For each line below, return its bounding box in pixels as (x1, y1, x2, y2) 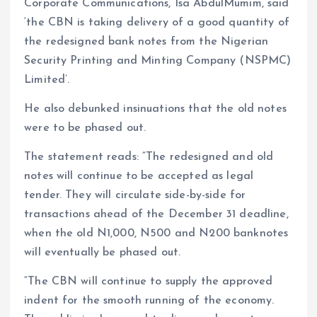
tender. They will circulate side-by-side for (24, 190, 246, 202)
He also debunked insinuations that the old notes (24, 103, 287, 115)
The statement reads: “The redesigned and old (24, 151, 274, 163)
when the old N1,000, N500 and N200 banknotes (24, 228, 289, 240)
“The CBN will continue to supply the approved (24, 276, 273, 288)
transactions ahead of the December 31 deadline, (24, 209, 289, 221)
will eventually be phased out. (24, 247, 181, 259)
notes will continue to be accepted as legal (24, 171, 254, 183)
